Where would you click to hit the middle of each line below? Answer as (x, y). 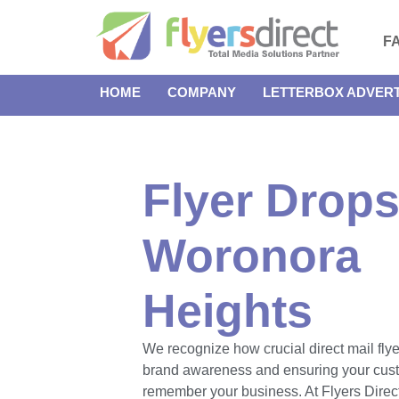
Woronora (252, 256)
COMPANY (202, 92)
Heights (228, 311)
